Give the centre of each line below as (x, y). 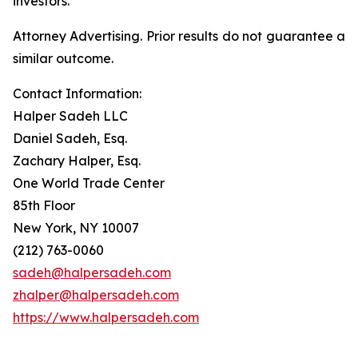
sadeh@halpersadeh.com (92, 272)
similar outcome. (63, 58)
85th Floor (44, 205)
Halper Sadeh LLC (70, 116)
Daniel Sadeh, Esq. (70, 138)
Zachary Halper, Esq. (77, 161)
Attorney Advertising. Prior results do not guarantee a (179, 36)
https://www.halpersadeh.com (106, 317)
